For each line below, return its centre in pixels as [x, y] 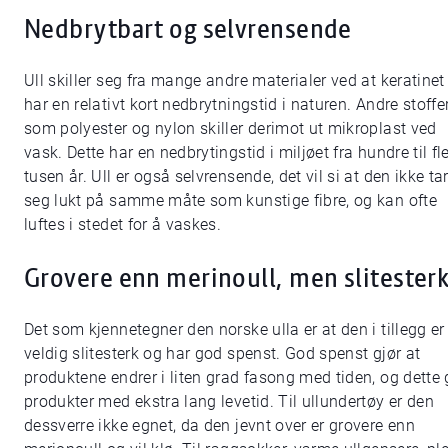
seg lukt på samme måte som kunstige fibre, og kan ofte [230, 201]
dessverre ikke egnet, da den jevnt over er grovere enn [219, 426]
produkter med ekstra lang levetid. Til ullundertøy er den [229, 402]
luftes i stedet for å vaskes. [123, 225]
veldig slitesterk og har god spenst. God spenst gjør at [222, 354]
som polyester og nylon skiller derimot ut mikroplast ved [230, 129]
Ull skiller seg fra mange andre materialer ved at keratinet [234, 81]
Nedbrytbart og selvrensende [188, 28]
